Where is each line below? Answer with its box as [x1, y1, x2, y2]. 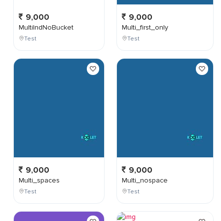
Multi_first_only [122, 23, 168, 32]
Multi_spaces [19, 176, 60, 184]
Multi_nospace [122, 176, 168, 184]
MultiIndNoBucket [19, 23, 74, 32]
